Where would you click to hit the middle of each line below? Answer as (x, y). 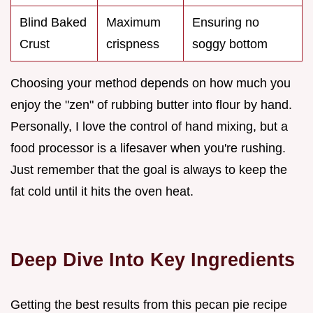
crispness (133, 44)
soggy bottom (230, 44)
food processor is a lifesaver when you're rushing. (148, 148)
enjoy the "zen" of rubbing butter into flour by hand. (151, 105)
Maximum (133, 23)
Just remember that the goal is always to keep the (149, 170)
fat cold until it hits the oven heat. (102, 192)
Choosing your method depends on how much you (151, 83)
